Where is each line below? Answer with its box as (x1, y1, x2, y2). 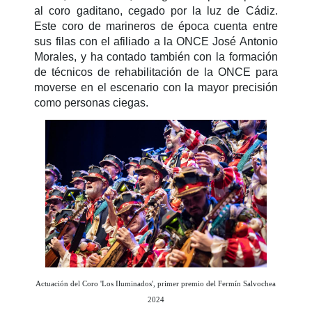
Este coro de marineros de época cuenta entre (34, 20, 278, 33)
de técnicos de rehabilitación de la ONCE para (34, 66, 278, 79)
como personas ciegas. (34, 97, 149, 109)
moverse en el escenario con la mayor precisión (34, 81, 278, 94)
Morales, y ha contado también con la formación (34, 51, 278, 63)
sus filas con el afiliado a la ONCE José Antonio (34, 36, 278, 48)
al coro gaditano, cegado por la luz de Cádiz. (34, 5, 278, 17)
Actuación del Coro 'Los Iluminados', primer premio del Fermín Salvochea (36, 279, 276, 288)
